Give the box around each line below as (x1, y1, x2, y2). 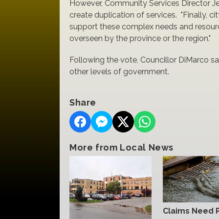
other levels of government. (69, 67, 169, 76)
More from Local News (69, 142, 174, 153)
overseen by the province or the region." (69, 34, 211, 43)
